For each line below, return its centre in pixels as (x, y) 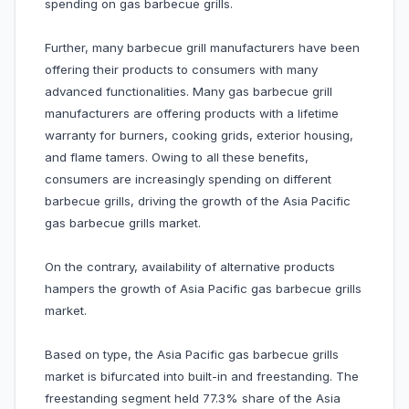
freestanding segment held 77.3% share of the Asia (193, 399)
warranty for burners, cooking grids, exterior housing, (199, 136)
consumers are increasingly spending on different (188, 179)
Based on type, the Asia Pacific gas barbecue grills (192, 355)
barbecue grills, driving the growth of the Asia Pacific (198, 201)
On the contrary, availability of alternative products (190, 267)
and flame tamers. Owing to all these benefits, (177, 157)
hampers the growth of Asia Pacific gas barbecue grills (203, 289)
